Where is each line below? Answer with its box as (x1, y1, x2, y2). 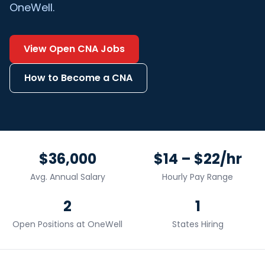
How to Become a (24, 71, 112, 85)
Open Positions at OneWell (12, 218, 122, 230)
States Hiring (172, 218, 224, 230)
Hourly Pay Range (162, 171, 233, 183)
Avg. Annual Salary (30, 171, 105, 183)
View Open (24, 42, 77, 56)
